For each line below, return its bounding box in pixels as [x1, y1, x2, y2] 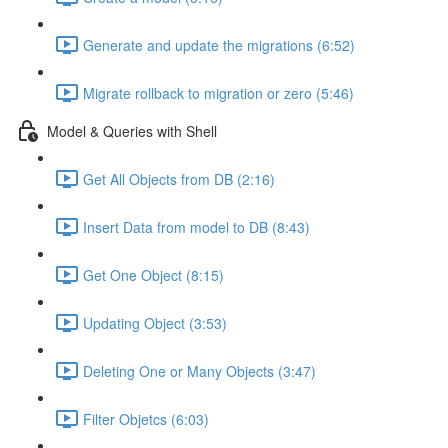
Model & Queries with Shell [47, 120, 217, 141]
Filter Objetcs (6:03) [83, 408, 209, 429]
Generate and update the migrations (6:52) [83, 34, 355, 55]
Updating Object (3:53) [83, 312, 227, 333]
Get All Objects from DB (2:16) [83, 168, 275, 189]
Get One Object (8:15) [83, 264, 224, 285]
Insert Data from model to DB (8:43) [83, 216, 310, 237]
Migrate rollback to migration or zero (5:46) [83, 82, 354, 103]
